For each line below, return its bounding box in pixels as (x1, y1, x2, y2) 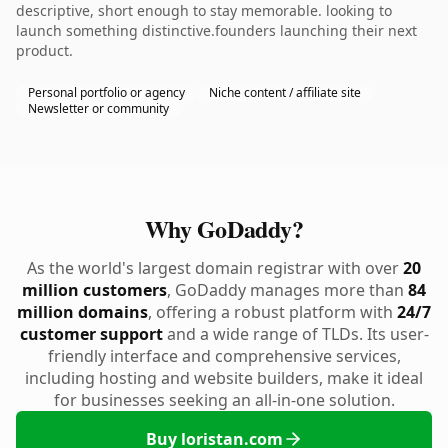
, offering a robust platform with (148, 301, 397, 323)
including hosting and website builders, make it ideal (25, 367, 423, 389)
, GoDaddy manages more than (167, 279, 408, 301)
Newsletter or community (28, 100, 169, 117)
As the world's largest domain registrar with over (27, 257, 403, 279)
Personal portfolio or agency (28, 84, 185, 101)
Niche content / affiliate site (209, 84, 361, 101)
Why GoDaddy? (144, 211, 304, 246)
